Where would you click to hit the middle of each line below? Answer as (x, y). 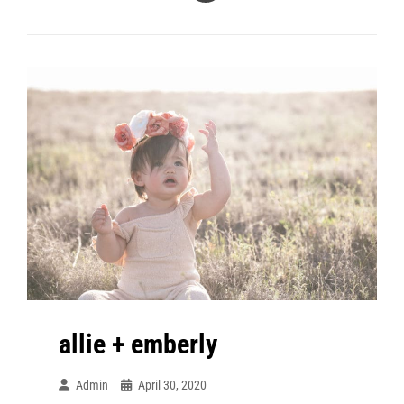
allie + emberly (138, 344)
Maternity (206, 60)
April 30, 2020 (172, 385)
